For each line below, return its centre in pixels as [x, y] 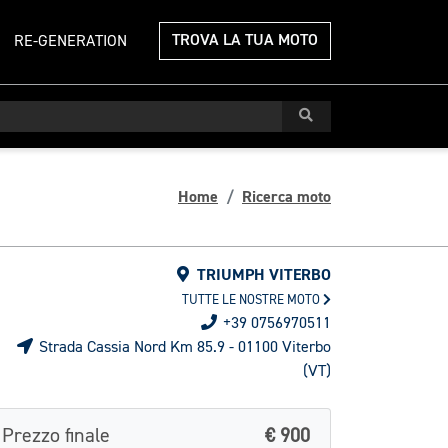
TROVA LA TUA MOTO [245, 41]
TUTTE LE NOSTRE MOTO [252, 300]
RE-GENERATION [70, 42]
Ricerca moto [286, 197]
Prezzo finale [56, 436]
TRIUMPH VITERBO [262, 275]
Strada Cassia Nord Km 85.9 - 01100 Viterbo [183, 348]
